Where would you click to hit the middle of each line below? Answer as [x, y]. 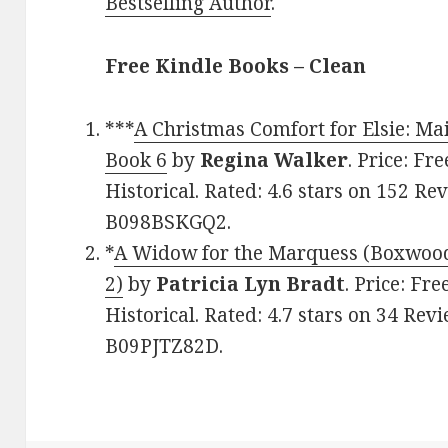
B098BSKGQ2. [168, 222]
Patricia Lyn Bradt [251, 284]
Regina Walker [274, 160]
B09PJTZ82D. [164, 346]
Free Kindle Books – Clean [236, 66]
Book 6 [136, 160]
